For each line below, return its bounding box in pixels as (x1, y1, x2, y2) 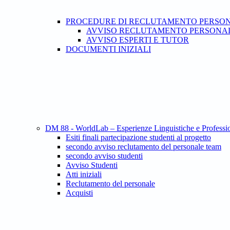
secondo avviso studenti (66, 151, 143, 161)
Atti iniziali (66, 170, 102, 179)
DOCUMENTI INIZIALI (66, 45, 151, 54)
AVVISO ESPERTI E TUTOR (86, 35, 189, 45)
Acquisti (66, 188, 93, 198)
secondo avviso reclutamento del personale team (66, 142, 221, 151)
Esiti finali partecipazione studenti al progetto (66, 133, 211, 142)
